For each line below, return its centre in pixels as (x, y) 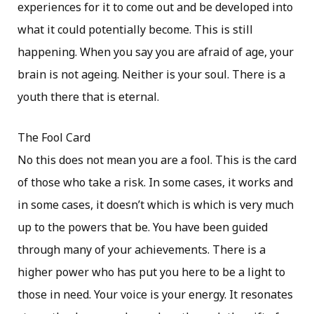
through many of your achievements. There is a (142, 249)
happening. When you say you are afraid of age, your (156, 52)
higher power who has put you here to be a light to (151, 272)
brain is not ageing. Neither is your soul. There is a (151, 74)
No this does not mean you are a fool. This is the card (157, 159)
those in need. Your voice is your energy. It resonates (155, 294)
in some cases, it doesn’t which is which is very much (156, 204)
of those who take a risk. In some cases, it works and (155, 182)
